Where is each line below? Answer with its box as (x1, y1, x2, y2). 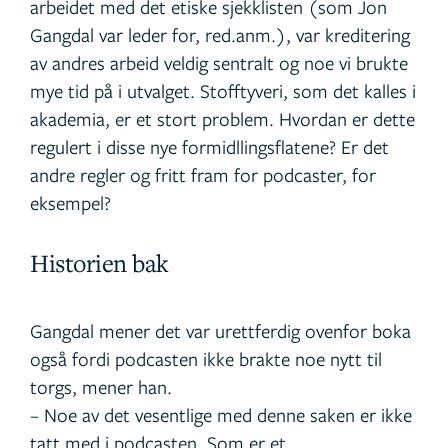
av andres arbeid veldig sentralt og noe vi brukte (30, 50, 408, 76)
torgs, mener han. (30, 374, 172, 400)
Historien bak (30, 247, 169, 280)
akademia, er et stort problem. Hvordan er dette (30, 106, 415, 132)
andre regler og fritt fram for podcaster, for (30, 162, 376, 188)
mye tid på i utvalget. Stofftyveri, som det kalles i (30, 78, 416, 104)
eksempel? (30, 190, 111, 216)
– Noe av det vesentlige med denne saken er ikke (30, 402, 412, 428)
